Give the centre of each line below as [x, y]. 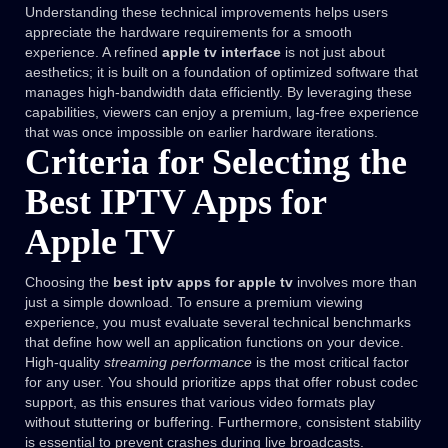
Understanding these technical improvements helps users [206, 12]
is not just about [333, 52]
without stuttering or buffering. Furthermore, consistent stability [223, 422]
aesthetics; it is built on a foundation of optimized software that [221, 72]
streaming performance [178, 362]
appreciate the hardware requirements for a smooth [188, 32]
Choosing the [69, 282]
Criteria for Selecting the [216, 162]
